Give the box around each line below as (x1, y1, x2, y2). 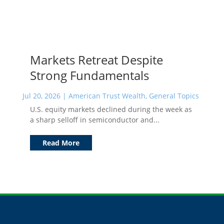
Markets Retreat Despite (29, 51, 163, 68)
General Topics (148, 90, 199, 100)
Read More (42, 137, 79, 147)
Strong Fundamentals (29, 66, 149, 83)
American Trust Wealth (68, 90, 145, 100)
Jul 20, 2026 (22, 90, 60, 100)
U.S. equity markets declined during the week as (29, 104, 192, 114)
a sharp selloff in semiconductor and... (29, 114, 159, 124)
